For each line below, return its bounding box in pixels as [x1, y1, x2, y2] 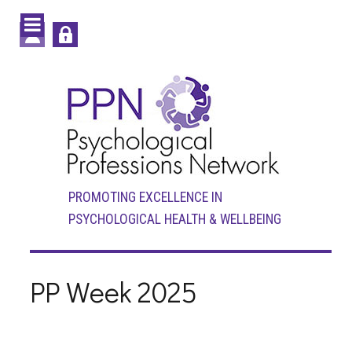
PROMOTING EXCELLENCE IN [68, 189, 222, 205]
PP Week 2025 [29, 273, 197, 311]
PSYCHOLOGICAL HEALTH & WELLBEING [68, 211, 281, 227]
